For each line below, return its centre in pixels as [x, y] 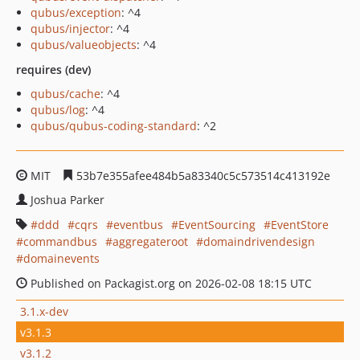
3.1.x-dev [44, 311]
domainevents [61, 258]
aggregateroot [150, 241]
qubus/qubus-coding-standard [114, 126]
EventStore [300, 225]
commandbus [60, 241]
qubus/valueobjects [84, 45]
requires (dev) [53, 70]
